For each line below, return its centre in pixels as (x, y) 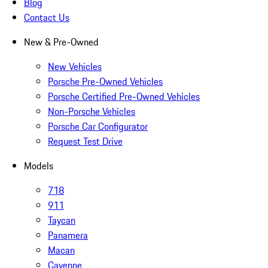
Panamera (68, 235)
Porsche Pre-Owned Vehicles (105, 82)
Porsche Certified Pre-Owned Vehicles (124, 97)
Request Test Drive (85, 141)
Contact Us (47, 18)
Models (39, 166)
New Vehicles (75, 67)
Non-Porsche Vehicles (92, 112)
